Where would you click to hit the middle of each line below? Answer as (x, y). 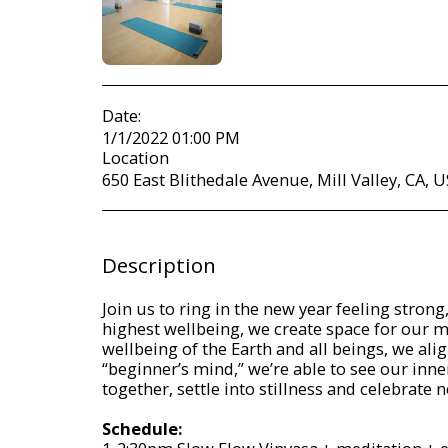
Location (135, 157)
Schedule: (142, 428)
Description (159, 264)
